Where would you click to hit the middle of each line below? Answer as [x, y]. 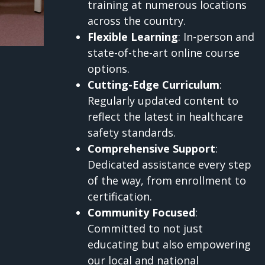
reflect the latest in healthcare [166, 117]
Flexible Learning [133, 37]
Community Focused [142, 213]
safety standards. [132, 133]
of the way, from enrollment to [167, 181]
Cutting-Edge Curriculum [154, 85]
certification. [120, 197]
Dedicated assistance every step [170, 165]
